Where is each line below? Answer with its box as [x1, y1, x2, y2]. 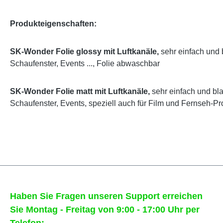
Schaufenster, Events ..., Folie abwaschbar [10, 59, 160, 68]
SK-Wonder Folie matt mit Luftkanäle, [10, 87, 150, 96]
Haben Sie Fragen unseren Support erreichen [10, 191, 203, 201]
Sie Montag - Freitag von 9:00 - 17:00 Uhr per [10, 205, 200, 215]
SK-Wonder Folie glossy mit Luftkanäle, [10, 47, 159, 56]
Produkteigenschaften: [10, 19, 97, 28]
